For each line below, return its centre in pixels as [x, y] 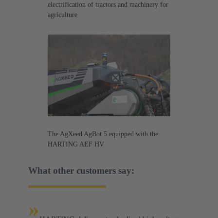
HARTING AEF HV [76, 145]
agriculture [63, 15]
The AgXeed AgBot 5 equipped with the [103, 134]
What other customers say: [81, 171]
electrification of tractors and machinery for [108, 5]
